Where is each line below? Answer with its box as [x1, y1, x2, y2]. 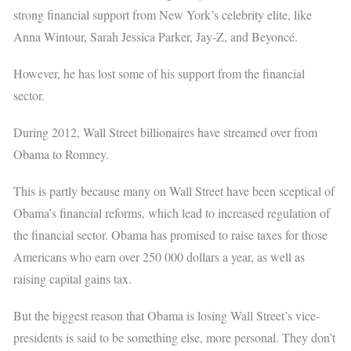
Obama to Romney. [13, 146, 110, 163]
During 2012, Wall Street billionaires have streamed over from [13, 124, 318, 141]
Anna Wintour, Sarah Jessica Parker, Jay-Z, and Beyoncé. [13, 27, 299, 45]
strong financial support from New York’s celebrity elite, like [13, 5, 313, 23]
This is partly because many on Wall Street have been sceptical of [13, 183, 335, 200]
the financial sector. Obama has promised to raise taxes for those [13, 226, 328, 244]
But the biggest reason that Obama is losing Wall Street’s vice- [13, 307, 320, 324]
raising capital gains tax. [13, 270, 132, 288]
